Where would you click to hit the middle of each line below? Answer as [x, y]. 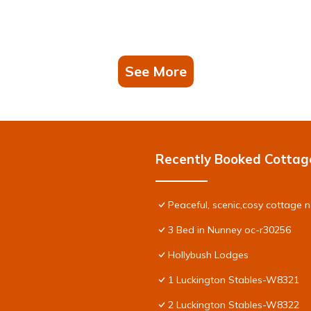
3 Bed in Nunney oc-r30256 [229, 229]
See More [155, 71]
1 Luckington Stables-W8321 [234, 279]
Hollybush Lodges [208, 254]
